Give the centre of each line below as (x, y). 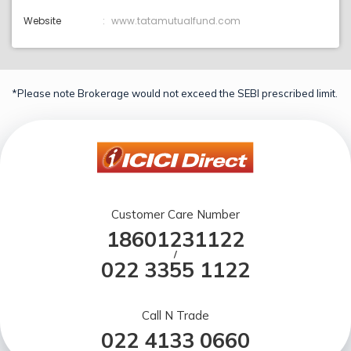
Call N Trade (175, 316)
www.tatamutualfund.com (176, 21)
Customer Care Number (175, 215)
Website (42, 21)
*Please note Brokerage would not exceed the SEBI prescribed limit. (175, 94)
